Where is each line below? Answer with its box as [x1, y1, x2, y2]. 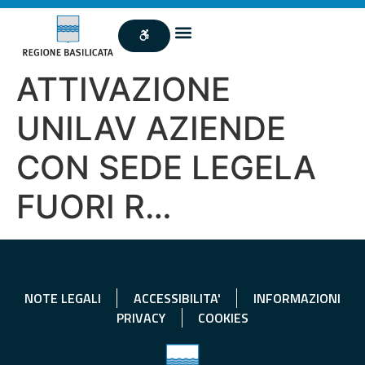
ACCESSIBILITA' [133, 288, 221, 308]
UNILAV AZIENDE [16, 108, 286, 148]
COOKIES [198, 307, 248, 328]
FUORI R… [16, 186, 172, 226]
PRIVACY [117, 307, 165, 328]
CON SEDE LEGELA [16, 147, 316, 187]
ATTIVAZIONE [16, 68, 231, 109]
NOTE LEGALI [24, 288, 101, 308]
